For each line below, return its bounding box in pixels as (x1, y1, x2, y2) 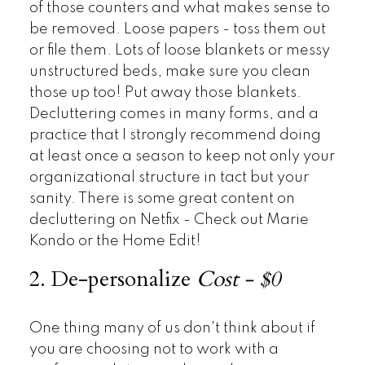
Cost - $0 (196, 265, 280, 295)
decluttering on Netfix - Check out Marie (29, 212, 309, 227)
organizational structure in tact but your (29, 169, 309, 185)
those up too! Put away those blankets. (29, 85, 301, 100)
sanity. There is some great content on (29, 191, 295, 206)
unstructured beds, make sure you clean (29, 64, 310, 79)
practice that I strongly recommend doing (29, 127, 321, 143)
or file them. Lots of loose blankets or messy (29, 42, 330, 58)
